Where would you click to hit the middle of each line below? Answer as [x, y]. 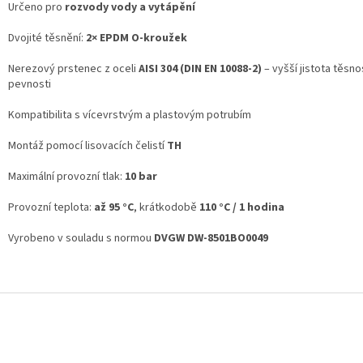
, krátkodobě [167, 208]
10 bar [141, 177]
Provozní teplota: [51, 208]
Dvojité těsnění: [47, 38]
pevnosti [30, 85]
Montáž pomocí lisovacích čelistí [88, 146]
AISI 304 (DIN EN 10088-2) [200, 69]
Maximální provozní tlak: [66, 177]
